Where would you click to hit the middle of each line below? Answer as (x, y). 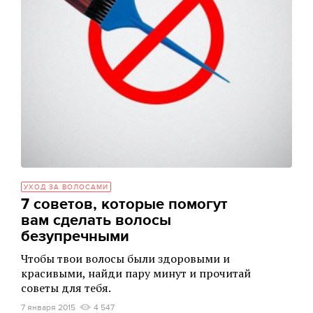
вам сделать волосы (96, 220)
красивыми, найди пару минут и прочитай (136, 273)
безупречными (75, 236)
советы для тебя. (66, 287)
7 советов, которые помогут (124, 204)
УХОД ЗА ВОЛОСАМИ (66, 187)
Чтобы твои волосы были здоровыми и (125, 258)
